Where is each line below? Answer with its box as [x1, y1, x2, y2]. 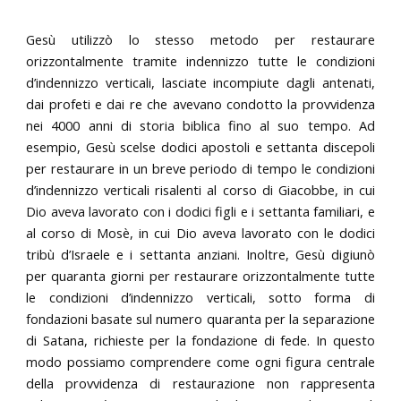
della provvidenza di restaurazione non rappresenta [26, 373, 375, 392]
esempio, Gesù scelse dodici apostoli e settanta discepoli [26, 137, 375, 156]
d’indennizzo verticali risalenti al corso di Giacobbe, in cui [26, 180, 375, 199]
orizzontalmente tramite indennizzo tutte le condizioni [26, 51, 375, 70]
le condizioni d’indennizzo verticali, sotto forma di [26, 287, 375, 306]
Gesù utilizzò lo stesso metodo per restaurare [26, 30, 375, 48]
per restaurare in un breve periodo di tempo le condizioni [26, 158, 375, 177]
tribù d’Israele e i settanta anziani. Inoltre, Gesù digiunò [26, 244, 375, 263]
